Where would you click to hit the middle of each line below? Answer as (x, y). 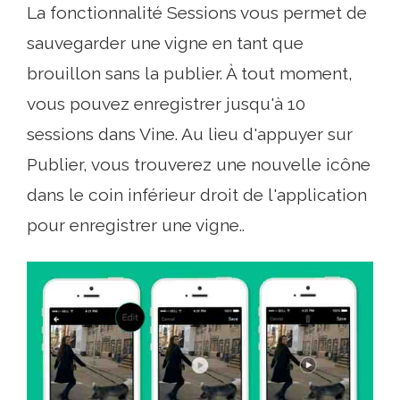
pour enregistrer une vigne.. (136, 225)
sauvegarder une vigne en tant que (165, 42)
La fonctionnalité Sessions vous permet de (197, 12)
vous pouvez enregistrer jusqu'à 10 (166, 103)
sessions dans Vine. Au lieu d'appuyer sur (190, 133)
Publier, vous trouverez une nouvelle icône (199, 164)
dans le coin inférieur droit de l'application (197, 194)
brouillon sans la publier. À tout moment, (190, 73)
